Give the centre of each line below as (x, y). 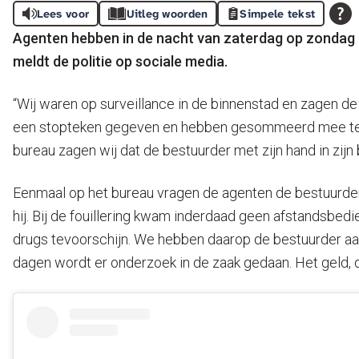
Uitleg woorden (167, 13)
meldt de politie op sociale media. (120, 61)
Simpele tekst (278, 13)
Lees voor (63, 13)
